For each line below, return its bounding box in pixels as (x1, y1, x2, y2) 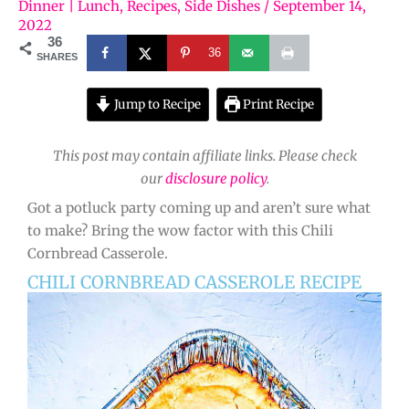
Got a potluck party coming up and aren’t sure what (27, 199, 371, 217)
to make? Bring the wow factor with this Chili (27, 222, 333, 240)
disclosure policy (164, 169, 267, 187)
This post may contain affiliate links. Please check (52, 146, 357, 164)
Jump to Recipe (110, 96, 201, 112)
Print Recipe (240, 96, 315, 112)
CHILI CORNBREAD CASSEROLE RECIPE (27, 270, 362, 293)
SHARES (37, 50, 78, 62)
